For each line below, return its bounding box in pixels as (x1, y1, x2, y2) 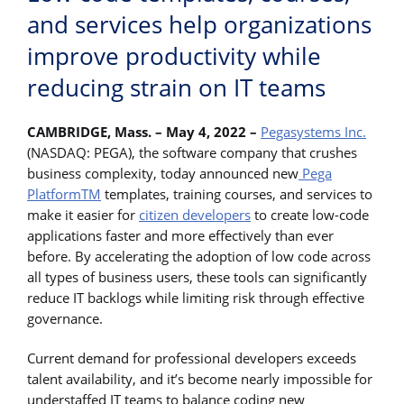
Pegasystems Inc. (261, 123, 366, 142)
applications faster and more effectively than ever (27, 226, 334, 245)
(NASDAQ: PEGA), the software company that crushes (27, 143, 357, 162)
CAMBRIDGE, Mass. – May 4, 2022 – (27, 123, 261, 142)
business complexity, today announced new (27, 164, 298, 183)
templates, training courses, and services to (101, 185, 372, 204)
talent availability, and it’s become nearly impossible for (27, 369, 372, 388)
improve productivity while (27, 40, 321, 73)
